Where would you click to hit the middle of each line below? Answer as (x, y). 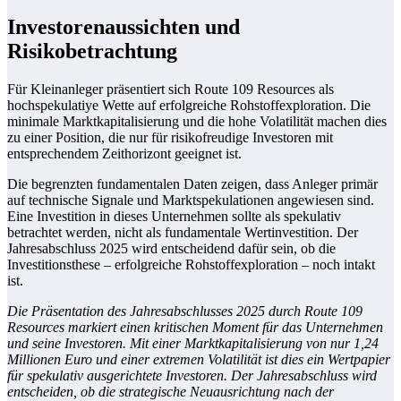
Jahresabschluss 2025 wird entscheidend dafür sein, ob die (171, 249)
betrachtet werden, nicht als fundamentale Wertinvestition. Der (183, 233)
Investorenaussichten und (124, 27)
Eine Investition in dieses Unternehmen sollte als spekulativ (174, 217)
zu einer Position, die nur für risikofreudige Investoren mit (170, 138)
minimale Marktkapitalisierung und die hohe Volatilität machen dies (197, 122)
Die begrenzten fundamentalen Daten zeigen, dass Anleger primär (192, 184)
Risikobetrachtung (92, 51)
